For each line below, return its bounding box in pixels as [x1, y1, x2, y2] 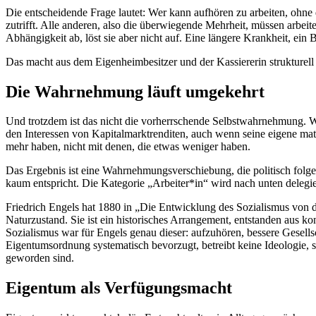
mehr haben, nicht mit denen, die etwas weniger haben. [6, 140, 250, 153]
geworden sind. [6, 252, 74, 265]
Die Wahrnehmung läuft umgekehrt [6, 82, 265, 101]
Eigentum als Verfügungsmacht [6, 279, 232, 298]
